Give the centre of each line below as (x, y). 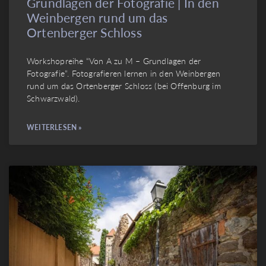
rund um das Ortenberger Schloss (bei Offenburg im (124, 86)
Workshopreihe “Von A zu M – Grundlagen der (114, 61)
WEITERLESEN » (54, 128)
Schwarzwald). (53, 98)
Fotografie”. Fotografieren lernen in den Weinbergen (124, 73)
